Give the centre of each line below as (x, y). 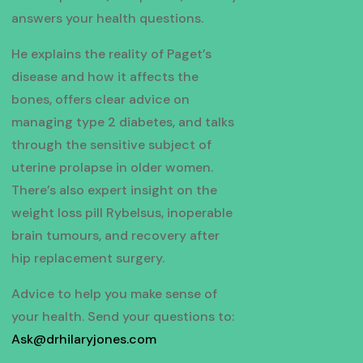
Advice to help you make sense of (114, 294)
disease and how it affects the (105, 77)
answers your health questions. (107, 19)
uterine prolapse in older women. (112, 168)
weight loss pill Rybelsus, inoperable (122, 213)
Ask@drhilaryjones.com (83, 340)
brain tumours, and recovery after (115, 236)
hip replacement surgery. (88, 258)
